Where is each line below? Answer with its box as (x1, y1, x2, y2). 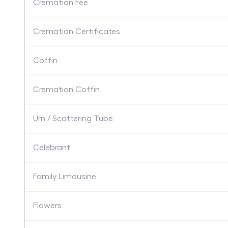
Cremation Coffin (33, 85, 100, 94)
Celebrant (33, 144, 70, 152)
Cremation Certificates (33, 27, 120, 36)
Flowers (33, 202, 62, 210)
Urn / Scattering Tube (33, 115, 113, 123)
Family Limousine (33, 173, 96, 181)
